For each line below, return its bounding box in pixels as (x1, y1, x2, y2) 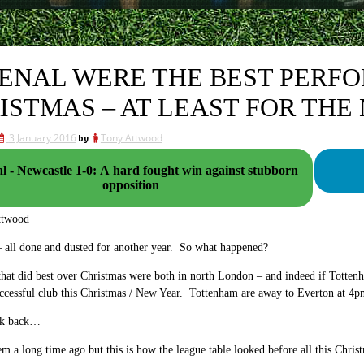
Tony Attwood (100, 131, 162, 145)
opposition (102, 178, 160, 192)
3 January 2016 (8, 131, 76, 145)
